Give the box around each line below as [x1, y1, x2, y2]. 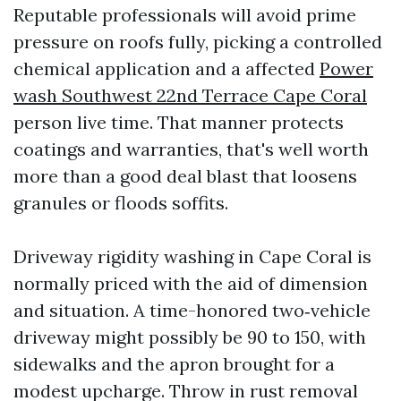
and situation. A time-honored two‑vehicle [13, 299, 371, 321]
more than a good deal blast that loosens [13, 165, 357, 187]
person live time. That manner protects [13, 111, 344, 133]
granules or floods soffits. [13, 192, 228, 214]
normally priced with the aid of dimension [13, 272, 368, 294]
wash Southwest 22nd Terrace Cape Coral [13, 84, 367, 107]
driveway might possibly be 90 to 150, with [13, 326, 366, 348]
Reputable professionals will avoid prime [13, 4, 356, 26]
